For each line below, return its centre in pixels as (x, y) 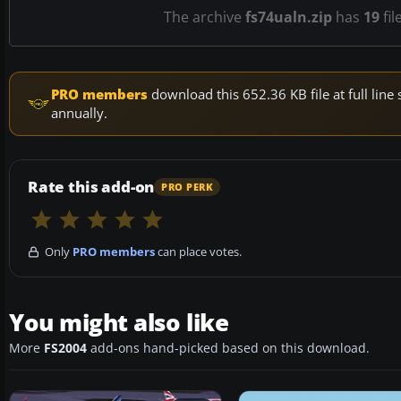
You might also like (119, 323)
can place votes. (198, 252)
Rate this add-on (91, 187)
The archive (205, 17)
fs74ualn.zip (289, 17)
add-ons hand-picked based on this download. (228, 349)
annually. (79, 113)
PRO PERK (188, 187)
